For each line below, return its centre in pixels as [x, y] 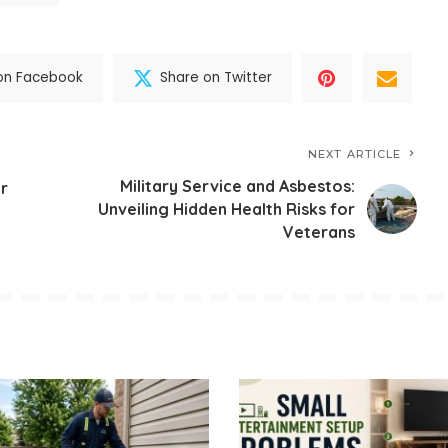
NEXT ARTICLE [355, 153]
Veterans [319, 231]
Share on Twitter [216, 78]
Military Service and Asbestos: [238, 185]
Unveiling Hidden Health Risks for [227, 208]
